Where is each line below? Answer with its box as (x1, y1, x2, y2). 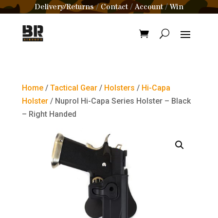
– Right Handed (21, 109, 76, 119)
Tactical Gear (50, 83, 97, 92)
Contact (101, 1, 128, 12)
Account (135, 1, 163, 12)
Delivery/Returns (35, 1, 94, 12)
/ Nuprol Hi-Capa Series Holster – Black (48, 96, 191, 106)
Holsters (104, 83, 135, 92)
